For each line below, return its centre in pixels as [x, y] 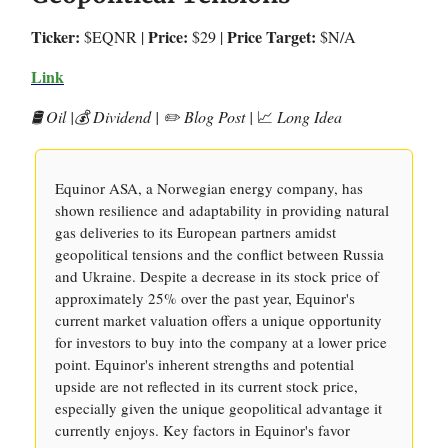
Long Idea [307, 116]
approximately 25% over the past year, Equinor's [205, 298]
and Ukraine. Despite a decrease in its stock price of [217, 276]
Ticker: [55, 36]
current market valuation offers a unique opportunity [218, 320]
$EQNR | [114, 36]
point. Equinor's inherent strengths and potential [204, 364]
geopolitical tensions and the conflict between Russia [219, 254]
